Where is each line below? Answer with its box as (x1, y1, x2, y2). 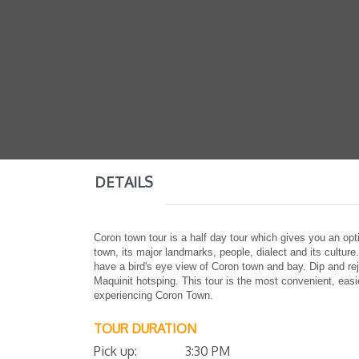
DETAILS (95, 172, 153, 191)
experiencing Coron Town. (94, 288, 213, 301)
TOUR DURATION (94, 320, 196, 337)
